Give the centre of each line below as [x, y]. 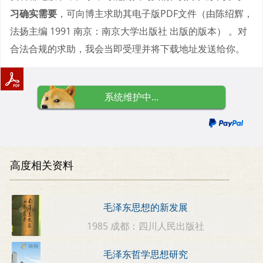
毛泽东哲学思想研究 [146, 254]
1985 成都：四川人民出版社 [146, 226]
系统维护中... [131, 97]
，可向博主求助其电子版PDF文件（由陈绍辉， [155, 13]
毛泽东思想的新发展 [146, 208]
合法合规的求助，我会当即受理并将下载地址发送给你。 [127, 48]
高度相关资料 [42, 165]
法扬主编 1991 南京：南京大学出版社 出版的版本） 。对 [129, 31]
